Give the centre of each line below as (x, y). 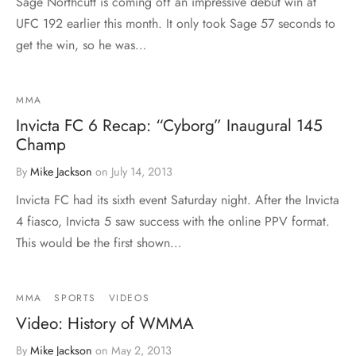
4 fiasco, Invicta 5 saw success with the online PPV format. (173, 221)
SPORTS (75, 298)
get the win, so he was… (81, 44)
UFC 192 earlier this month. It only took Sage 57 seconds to (176, 23)
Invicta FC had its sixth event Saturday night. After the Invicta (178, 199)
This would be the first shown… (99, 242)
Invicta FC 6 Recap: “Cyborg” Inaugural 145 (169, 125)
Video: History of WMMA (105, 323)
